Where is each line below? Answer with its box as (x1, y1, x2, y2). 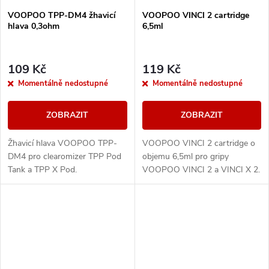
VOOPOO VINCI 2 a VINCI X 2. (142, 163, 260, 175)
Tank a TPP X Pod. (8, 163, 77, 175)
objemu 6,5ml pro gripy (142, 150, 229, 162)
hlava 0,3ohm (8, 20, 59, 32)
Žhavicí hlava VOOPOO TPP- (8, 137, 117, 149)
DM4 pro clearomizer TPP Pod (8, 150, 121, 162)
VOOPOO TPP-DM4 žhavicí (8, 10, 116, 22)
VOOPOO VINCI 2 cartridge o (142, 137, 255, 149)
